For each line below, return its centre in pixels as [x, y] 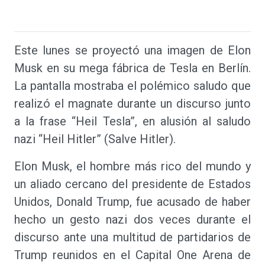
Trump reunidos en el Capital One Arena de [132, 255]
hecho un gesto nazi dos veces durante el [132, 219]
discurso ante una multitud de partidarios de [132, 237]
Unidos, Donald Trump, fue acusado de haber [132, 202]
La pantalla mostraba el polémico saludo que [132, 86]
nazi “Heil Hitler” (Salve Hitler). [95, 139]
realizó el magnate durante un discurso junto [132, 104]
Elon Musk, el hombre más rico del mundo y [132, 166]
